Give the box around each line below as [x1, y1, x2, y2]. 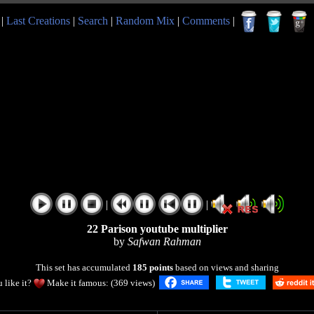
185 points [132, 262, 173, 273]
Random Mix [116, 14, 175, 27]
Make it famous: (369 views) [45, 277, 157, 288]
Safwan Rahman [127, 235, 201, 247]
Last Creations [6, 14, 70, 27]
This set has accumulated [35, 262, 132, 273]
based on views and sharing [172, 262, 279, 273]
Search [78, 14, 108, 27]
